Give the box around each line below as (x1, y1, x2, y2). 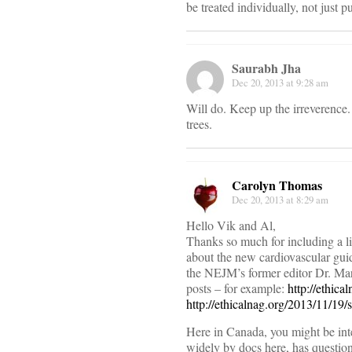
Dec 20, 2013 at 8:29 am (232, 192, 328, 207)
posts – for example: (186, 280, 288, 297)
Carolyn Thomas (232, 176, 322, 195)
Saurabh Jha (232, 59, 301, 78)
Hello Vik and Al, (186, 217, 276, 234)
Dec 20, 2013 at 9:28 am (232, 75, 328, 90)
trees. (186, 115, 212, 133)
